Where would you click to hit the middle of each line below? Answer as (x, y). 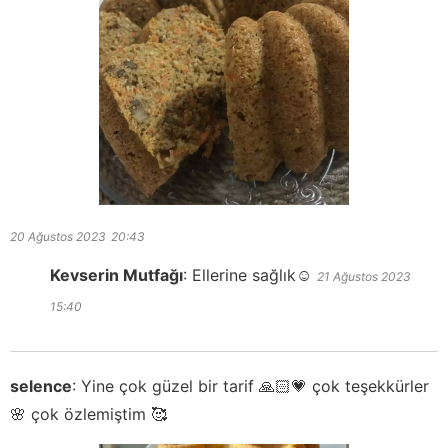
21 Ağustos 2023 (364, 277)
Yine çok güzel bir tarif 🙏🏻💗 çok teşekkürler (255, 386)
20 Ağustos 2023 (58, 237)
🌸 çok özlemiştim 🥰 (88, 414)
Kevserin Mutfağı (116, 275)
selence (41, 386)
